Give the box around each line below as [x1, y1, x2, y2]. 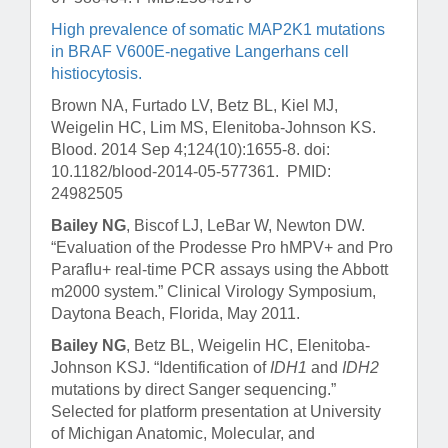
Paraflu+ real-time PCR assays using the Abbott [51, 261, 388, 279]
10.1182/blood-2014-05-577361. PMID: [51, 163, 331, 181]
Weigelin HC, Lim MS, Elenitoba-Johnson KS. [51, 119, 384, 137]
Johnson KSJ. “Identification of [51, 359, 270, 377]
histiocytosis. [51, 65, 142, 83]
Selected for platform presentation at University [51, 403, 381, 421]
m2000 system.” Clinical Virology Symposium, [51, 283, 376, 301]
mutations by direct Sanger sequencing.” [51, 381, 336, 399]
